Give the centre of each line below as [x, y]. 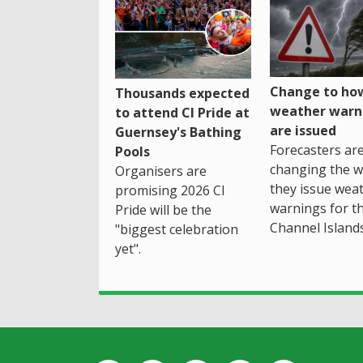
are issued [303, 131]
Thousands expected [182, 93]
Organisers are [161, 171]
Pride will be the [163, 209]
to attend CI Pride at [182, 112]
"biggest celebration [177, 229]
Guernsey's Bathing [178, 132]
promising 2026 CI [170, 190]
